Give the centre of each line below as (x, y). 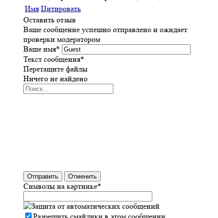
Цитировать (61, 9)
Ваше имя (40, 49)
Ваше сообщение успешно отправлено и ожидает (105, 30)
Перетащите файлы (55, 69)
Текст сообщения (52, 59)
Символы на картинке (60, 186)
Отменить (82, 177)
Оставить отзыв (50, 20)
